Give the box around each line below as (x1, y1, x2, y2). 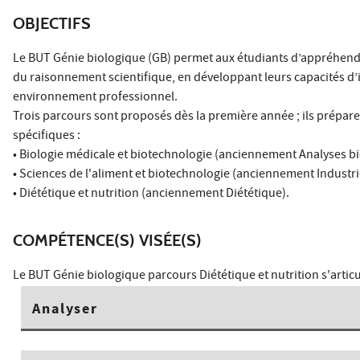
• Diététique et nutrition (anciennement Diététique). (13, 184, 289, 204)
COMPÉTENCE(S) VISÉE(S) (13, 230, 202, 250)
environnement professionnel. (13, 88, 180, 108)
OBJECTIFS (13, 13, 91, 33)
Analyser (32, 298, 98, 321)
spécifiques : (13, 126, 80, 146)
